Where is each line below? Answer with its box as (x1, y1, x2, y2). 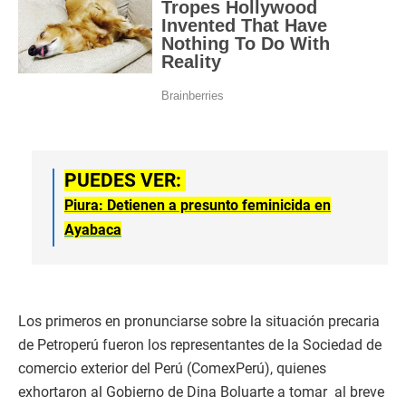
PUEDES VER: (64, 169, 186, 191)
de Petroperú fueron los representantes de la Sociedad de (18, 335, 382, 353)
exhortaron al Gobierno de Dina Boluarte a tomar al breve (18, 382, 384, 401)
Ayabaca (64, 220, 121, 238)
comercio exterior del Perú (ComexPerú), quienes (18, 359, 326, 377)
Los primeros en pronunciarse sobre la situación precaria (18, 312, 380, 330)
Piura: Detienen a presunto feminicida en (64, 196, 331, 214)
